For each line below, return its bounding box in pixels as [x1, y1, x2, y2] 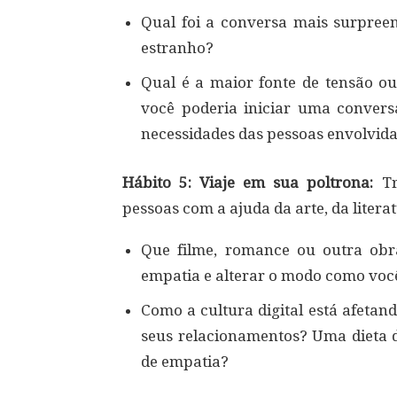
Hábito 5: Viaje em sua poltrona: [122, 174, 382, 191]
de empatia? [141, 353, 229, 370]
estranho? [141, 39, 214, 57]
